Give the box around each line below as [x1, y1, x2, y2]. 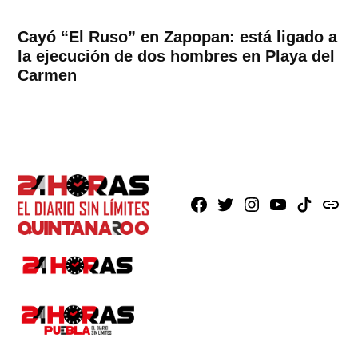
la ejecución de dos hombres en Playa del [18, 47, 336, 66]
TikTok [293, 197, 335, 214]
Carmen [18, 66, 78, 85]
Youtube [267, 197, 320, 214]
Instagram [241, 197, 305, 214]
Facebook [188, 197, 252, 214]
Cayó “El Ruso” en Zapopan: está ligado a [18, 28, 338, 46]
